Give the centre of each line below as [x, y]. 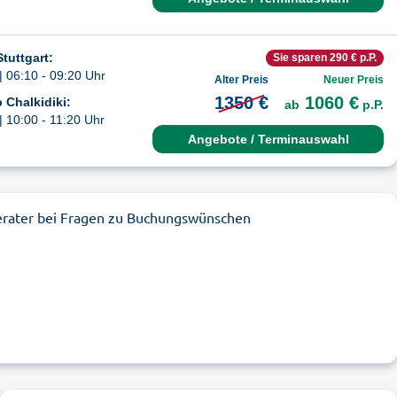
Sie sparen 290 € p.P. [325, 58]
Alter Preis [241, 80]
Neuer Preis [354, 80]
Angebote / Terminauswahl [268, 139]
